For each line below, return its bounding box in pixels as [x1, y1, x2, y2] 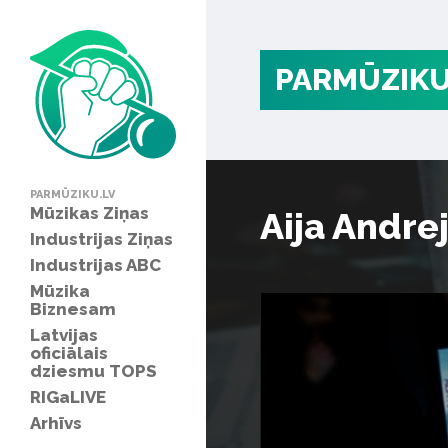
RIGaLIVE [30, 386, 106, 407]
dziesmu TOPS [30, 360, 157, 381]
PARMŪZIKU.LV [30, 187, 115, 201]
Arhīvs [30, 412, 82, 433]
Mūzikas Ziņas [30, 202, 149, 223]
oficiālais [30, 342, 108, 363]
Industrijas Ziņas [30, 228, 173, 249]
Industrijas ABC [30, 254, 161, 275]
